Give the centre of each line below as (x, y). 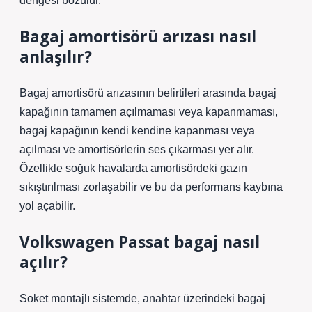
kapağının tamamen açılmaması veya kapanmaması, (149, 112)
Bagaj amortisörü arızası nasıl (138, 37)
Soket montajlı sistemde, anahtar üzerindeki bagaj (142, 298)
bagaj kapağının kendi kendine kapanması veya (137, 131)
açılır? (44, 262)
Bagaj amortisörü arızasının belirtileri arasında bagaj (148, 93)
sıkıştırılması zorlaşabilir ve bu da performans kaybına (151, 187)
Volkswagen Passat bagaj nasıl (140, 242)
